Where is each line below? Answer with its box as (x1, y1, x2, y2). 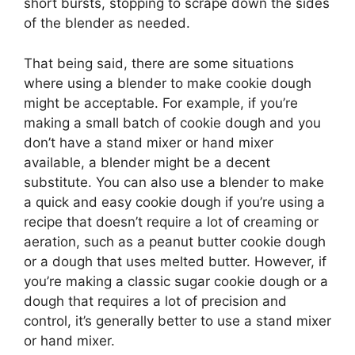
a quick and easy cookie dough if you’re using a (24, 193, 325, 210)
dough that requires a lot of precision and (24, 292, 287, 309)
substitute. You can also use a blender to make (24, 174, 324, 190)
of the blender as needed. (24, 15, 190, 31)
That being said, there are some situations (24, 55, 294, 71)
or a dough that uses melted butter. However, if (24, 253, 326, 269)
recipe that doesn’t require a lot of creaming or (24, 213, 319, 230)
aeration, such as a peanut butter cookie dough (24, 233, 326, 250)
